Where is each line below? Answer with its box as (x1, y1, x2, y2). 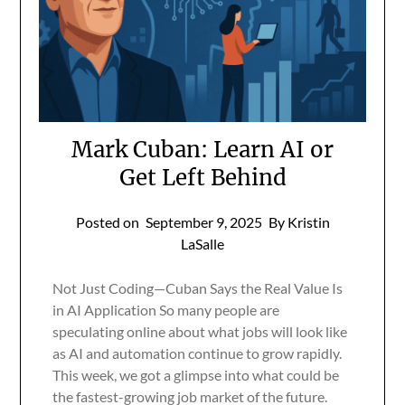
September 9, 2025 (145, 212, 262, 231)
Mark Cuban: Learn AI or (71, 135, 334, 164)
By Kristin (268, 212, 330, 231)
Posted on (75, 212, 142, 231)
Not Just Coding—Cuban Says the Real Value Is (52, 278, 344, 297)
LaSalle (181, 234, 224, 252)
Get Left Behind (118, 163, 287, 192)
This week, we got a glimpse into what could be (52, 365, 340, 383)
